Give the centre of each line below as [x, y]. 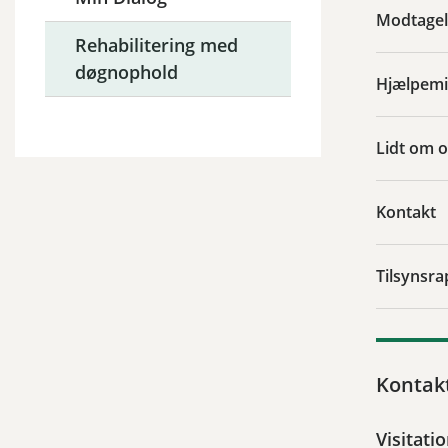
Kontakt [406, 211]
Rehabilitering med [156, 44]
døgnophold [126, 71]
